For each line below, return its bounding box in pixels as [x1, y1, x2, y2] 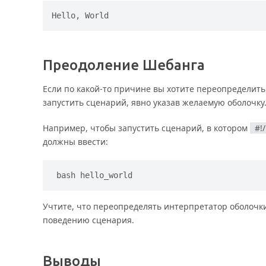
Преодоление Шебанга [43, 57, 205, 74]
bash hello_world [56, 170, 132, 180]
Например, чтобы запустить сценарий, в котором [43, 122, 250, 134]
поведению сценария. [43, 214, 134, 226]
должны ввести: [43, 136, 108, 148]
